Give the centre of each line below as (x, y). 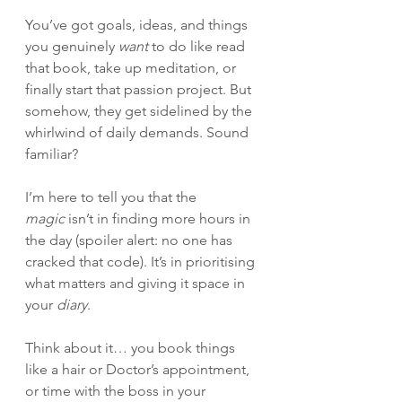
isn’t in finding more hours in (159, 218)
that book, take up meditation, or (132, 68)
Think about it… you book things (132, 348)
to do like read (198, 46)
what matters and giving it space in (137, 283)
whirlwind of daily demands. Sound (139, 132)
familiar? (52, 154)
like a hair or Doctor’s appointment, (139, 369)
